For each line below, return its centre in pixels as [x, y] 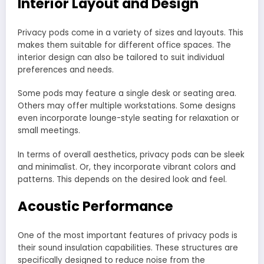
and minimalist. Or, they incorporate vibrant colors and [127, 167]
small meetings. [49, 131]
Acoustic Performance [95, 206]
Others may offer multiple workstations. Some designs [127, 106]
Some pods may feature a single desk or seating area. [127, 94]
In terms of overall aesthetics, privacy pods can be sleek [131, 154]
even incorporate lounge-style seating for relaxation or [128, 118]
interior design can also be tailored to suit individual [121, 58]
